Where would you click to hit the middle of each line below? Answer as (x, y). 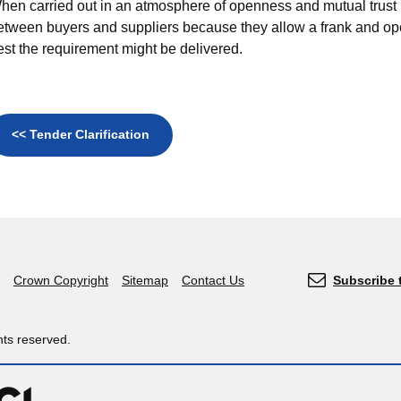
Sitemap (145, 280)
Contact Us (213, 280)
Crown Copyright (61, 280)
